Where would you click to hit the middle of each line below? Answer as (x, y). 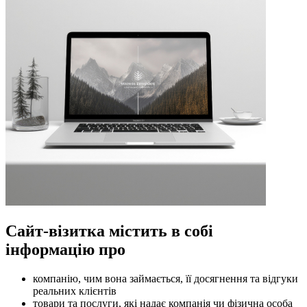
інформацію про (65, 249)
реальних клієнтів (75, 291)
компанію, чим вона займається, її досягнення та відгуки (165, 278)
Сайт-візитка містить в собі (109, 231)
